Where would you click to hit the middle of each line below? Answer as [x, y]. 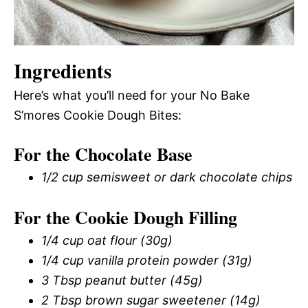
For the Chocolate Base [103, 154]
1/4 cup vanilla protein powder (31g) [147, 260]
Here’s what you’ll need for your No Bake [132, 95]
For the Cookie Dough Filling [125, 217]
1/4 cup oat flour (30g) [107, 240]
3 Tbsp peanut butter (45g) [122, 280]
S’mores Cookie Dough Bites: [98, 115]
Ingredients [63, 70]
